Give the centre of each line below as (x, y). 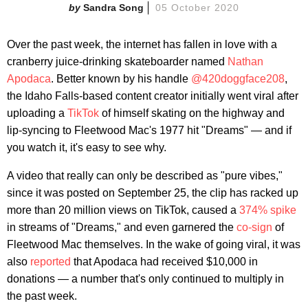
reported (51, 261)
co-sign (254, 227)
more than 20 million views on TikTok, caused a (123, 210)
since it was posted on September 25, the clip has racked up (153, 192)
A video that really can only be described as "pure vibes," (145, 175)
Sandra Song (114, 7)
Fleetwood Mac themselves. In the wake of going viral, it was (154, 244)
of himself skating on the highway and (192, 113)
